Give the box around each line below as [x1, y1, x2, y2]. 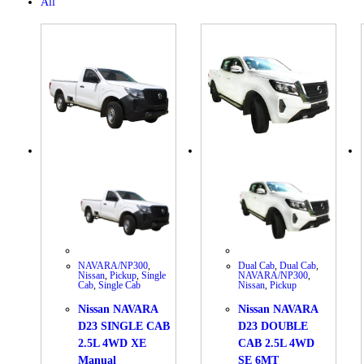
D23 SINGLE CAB [78, 320, 171, 333]
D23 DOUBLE [238, 320, 309, 333]
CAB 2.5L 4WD [238, 337, 315, 350]
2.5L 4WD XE [78, 337, 147, 350]
